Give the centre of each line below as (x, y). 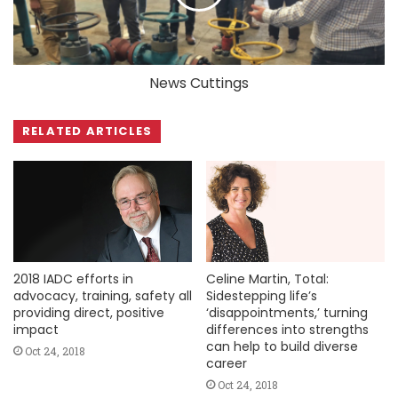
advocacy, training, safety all (103, 295)
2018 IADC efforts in (73, 279)
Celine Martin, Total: (267, 279)
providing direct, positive (89, 312)
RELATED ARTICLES (88, 131)
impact (36, 329)
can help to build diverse (282, 346)
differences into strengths (287, 329)
